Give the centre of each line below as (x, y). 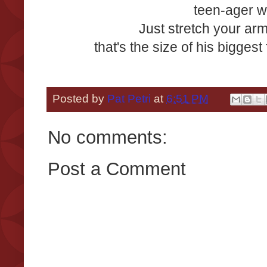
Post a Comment (117, 168)
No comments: (108, 137)
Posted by (80, 98)
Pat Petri (129, 98)
